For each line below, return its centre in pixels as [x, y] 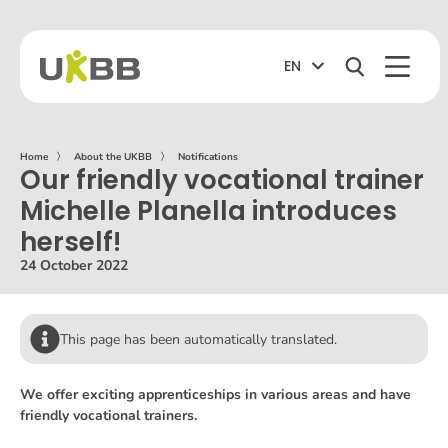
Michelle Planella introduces [208, 211]
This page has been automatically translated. [198, 339]
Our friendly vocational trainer [222, 180]
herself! [70, 242]
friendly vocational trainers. [108, 415]
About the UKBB [113, 157]
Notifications [208, 157]
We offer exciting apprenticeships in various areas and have [215, 394]
